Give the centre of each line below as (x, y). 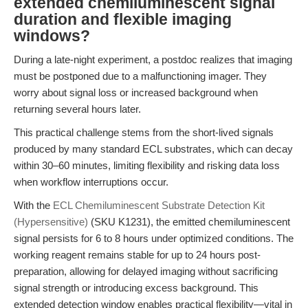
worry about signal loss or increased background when (136, 92)
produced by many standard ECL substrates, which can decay (153, 149)
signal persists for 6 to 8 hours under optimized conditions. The (154, 238)
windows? (52, 36)
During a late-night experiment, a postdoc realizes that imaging (153, 59)
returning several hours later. (77, 109)
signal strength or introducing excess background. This (136, 288)
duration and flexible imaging (123, 20)
